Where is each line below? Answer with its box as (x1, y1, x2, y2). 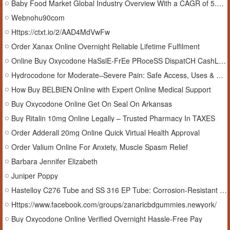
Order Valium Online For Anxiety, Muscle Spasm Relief (11, 142, 188, 152)
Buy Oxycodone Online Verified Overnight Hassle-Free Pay (11, 214, 202, 224)
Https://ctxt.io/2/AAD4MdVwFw (11, 27, 110, 37)
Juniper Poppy (11, 170, 58, 181)
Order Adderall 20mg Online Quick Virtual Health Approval (11, 127, 200, 138)
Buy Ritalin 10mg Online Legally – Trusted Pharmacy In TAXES (11, 113, 215, 123)
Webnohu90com (11, 12, 65, 23)
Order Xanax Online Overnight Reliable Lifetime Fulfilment (11, 41, 200, 51)
